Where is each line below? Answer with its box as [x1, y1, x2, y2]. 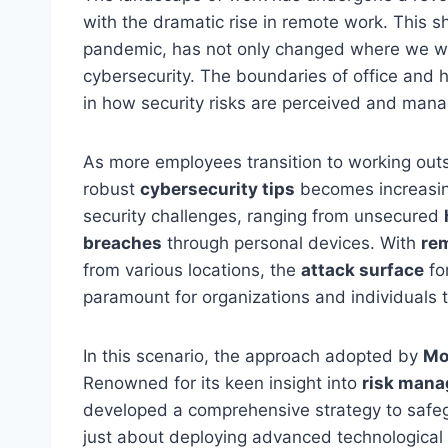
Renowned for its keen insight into [83, 372, 362, 393]
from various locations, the [83, 259, 301, 280]
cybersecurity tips [140, 178, 295, 199]
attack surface [301, 259, 424, 280]
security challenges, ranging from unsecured [83, 205, 444, 226]
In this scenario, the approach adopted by [83, 345, 423, 366]
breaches [83, 232, 162, 253]
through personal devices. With [162, 232, 421, 253]
